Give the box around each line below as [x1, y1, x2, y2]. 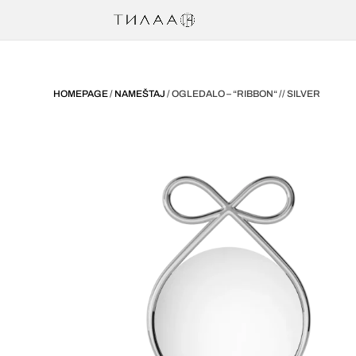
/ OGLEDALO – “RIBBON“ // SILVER [165, 87, 321, 99]
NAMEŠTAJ [114, 87, 166, 99]
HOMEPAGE [53, 87, 109, 99]
